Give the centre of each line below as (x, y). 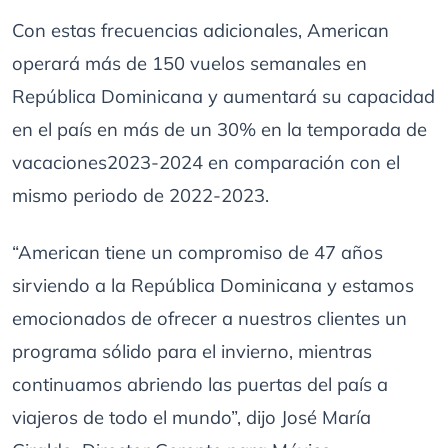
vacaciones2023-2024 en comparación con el (206, 162)
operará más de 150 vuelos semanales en (189, 63)
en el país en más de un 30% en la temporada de (219, 129)
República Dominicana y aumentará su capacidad (223, 96)
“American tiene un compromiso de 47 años (197, 252)
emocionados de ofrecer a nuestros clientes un (209, 318)
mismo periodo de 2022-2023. (140, 195)
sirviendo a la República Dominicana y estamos (213, 285)
